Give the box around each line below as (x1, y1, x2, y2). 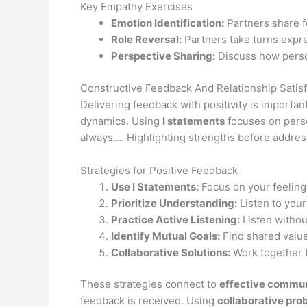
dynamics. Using (80, 114, 162, 127)
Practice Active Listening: (111, 212, 240, 226)
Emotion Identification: (111, 16, 224, 30)
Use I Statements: (111, 180, 199, 193)
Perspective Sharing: (111, 49, 215, 63)
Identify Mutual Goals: (111, 229, 220, 243)
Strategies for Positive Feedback (80, 163, 238, 177)
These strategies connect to (80, 278, 219, 291)
